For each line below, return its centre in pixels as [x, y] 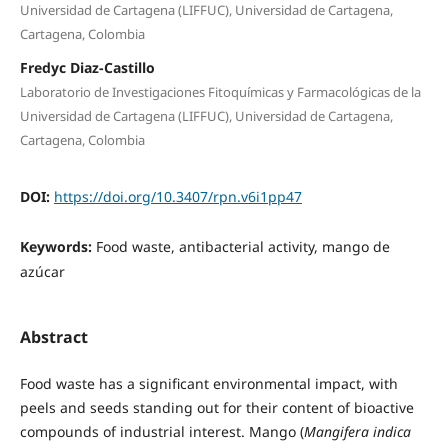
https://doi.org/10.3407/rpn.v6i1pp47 [177, 196]
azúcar [42, 271]
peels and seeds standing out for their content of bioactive [216, 407]
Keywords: [57, 246]
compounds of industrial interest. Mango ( [161, 431]
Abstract [53, 336]
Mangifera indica [357, 431]
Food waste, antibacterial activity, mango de [242, 246]
